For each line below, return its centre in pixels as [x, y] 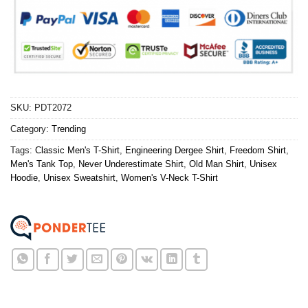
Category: [31, 129]
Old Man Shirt [217, 164]
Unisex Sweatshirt [79, 177]
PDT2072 [53, 107]
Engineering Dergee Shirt [175, 150]
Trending [69, 129]
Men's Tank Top [42, 164]
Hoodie [24, 177]
